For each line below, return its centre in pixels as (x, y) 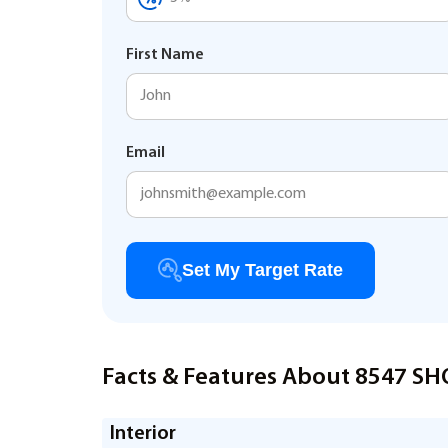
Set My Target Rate (262, 270)
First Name (165, 55)
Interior (143, 434)
